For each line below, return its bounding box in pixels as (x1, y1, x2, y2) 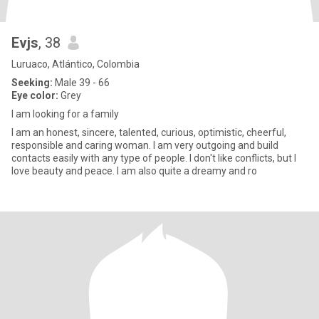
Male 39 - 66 (53, 77, 110, 88)
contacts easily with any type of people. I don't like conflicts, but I (11, 152, 296, 164)
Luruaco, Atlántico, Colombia (11, 58, 140, 70)
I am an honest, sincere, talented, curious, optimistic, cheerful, (11, 127, 286, 138)
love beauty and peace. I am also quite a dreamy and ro (11, 165, 257, 177)
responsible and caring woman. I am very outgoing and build (11, 140, 278, 151)
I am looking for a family (11, 108, 119, 120)
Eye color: (11, 90, 58, 101)
